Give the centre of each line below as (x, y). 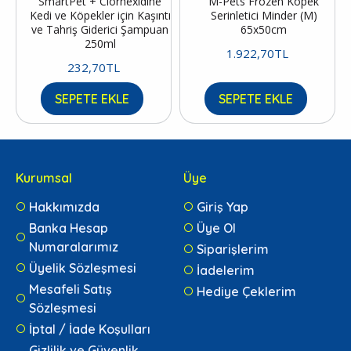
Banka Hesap (69, 228)
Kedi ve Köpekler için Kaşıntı (100, 16)
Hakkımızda (64, 207)
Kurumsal (44, 178)
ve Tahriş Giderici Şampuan (100, 30)
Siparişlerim (233, 250)
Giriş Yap (223, 207)
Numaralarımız (74, 247)
